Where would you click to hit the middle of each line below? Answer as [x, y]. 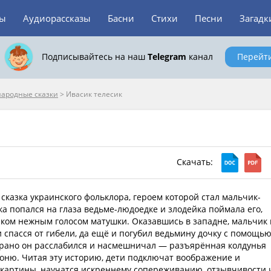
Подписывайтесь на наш [94, 57]
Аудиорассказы [57, 18]
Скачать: [196, 162]
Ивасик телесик [94, 94]
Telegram [167, 57]
